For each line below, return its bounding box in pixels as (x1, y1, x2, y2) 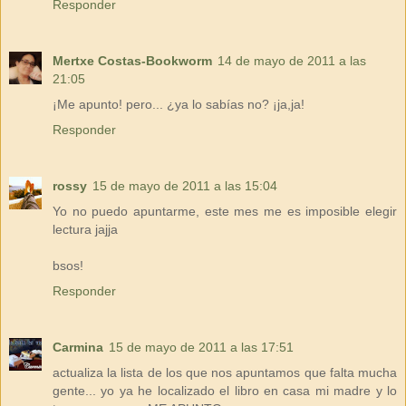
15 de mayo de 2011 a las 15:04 (92, 178, 277, 193)
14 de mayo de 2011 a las (217, 53, 366, 68)
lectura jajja (53, 221, 118, 237)
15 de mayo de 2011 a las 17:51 (109, 339, 294, 354)
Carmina (53, 339, 103, 354)
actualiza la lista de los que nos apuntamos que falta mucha (53, 364, 397, 380)
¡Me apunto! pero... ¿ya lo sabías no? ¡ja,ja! (53, 96, 304, 111)
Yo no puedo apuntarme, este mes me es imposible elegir (53, 203, 397, 218)
